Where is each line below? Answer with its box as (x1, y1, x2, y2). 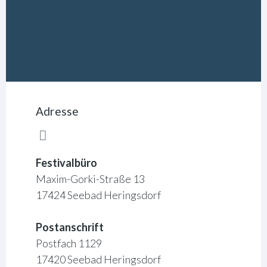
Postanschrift (36, 220, 104, 234)
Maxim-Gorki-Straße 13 (36, 172, 145, 185)
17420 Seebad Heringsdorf (36, 252, 161, 266)
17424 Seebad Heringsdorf (36, 188, 163, 201)
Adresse (36, 104, 79, 118)
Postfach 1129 (36, 236, 102, 250)
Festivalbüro (36, 156, 97, 169)
